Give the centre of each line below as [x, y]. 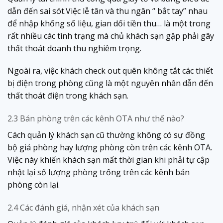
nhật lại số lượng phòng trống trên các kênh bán [99, 172]
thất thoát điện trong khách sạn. [68, 96]
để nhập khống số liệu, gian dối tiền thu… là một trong [109, 23]
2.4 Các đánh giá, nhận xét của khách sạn [83, 208]
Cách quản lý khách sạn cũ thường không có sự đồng [106, 135]
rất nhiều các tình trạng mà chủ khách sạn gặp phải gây [111, 36]
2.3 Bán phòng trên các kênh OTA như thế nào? [96, 119]
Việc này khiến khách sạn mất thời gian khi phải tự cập [109, 160]
